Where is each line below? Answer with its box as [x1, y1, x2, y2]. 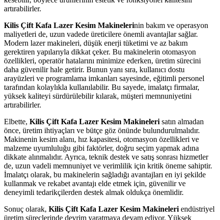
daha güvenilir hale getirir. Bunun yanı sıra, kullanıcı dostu [4, 65, 185, 74]
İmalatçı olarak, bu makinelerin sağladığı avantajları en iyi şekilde [4, 170, 206, 179]
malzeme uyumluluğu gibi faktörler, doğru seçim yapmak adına [4, 144, 199, 153]
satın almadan [160, 117, 204, 126]
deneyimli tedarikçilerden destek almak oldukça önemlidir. [4, 188, 184, 197]
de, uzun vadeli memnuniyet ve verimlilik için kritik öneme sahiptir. [4, 162, 212, 170]
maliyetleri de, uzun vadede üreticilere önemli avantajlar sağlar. [4, 30, 198, 39]
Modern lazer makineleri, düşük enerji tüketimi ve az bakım [4, 39, 188, 48]
